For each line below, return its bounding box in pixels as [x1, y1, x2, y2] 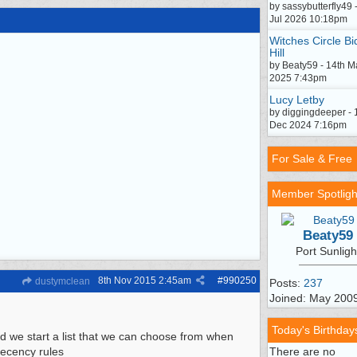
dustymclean [33, 276, 90, 287]
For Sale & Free [272, 152, 352, 165]
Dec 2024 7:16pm [269, 120, 347, 131]
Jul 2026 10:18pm [269, 14, 347, 25]
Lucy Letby [269, 93, 324, 106]
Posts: [269, 277, 304, 289]
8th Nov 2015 [98, 275, 156, 286]
